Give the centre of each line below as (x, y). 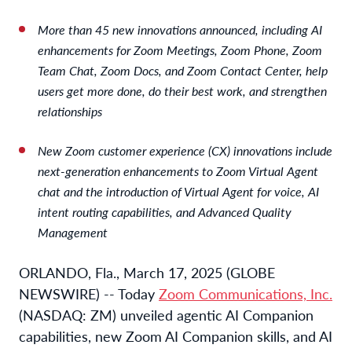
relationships (70, 111)
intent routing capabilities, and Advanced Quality (165, 211)
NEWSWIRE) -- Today (89, 293)
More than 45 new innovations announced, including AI (180, 29)
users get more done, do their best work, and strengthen (182, 90)
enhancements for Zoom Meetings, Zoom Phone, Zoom (180, 49)
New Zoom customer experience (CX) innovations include (185, 150)
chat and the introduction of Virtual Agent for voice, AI (178, 191)
